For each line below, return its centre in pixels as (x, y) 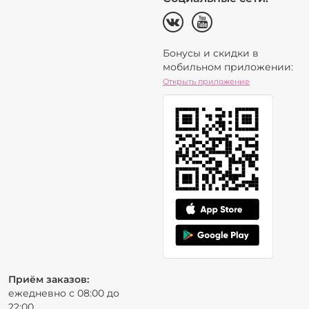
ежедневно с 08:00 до (64, 293)
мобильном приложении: (228, 67)
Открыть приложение (206, 82)
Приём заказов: (49, 279)
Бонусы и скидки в (211, 53)
